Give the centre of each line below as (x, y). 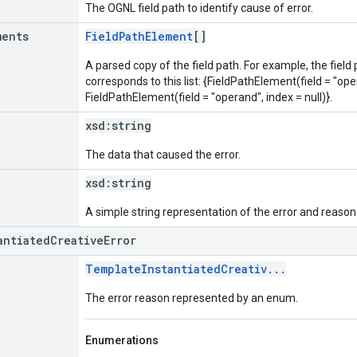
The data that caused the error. (163, 154)
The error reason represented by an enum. (192, 298)
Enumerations (122, 340)
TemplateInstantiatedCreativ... (186, 269)
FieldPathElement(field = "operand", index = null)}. (209, 97)
